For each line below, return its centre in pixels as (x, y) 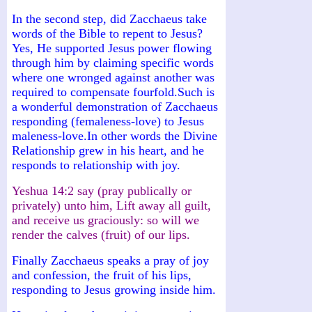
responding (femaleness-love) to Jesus (108, 121)
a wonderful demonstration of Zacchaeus (115, 106)
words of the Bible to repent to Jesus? (107, 33)
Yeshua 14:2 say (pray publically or (102, 190)
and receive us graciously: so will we (106, 220)
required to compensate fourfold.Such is (113, 92)
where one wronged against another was (113, 77)
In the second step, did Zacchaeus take (109, 18)
